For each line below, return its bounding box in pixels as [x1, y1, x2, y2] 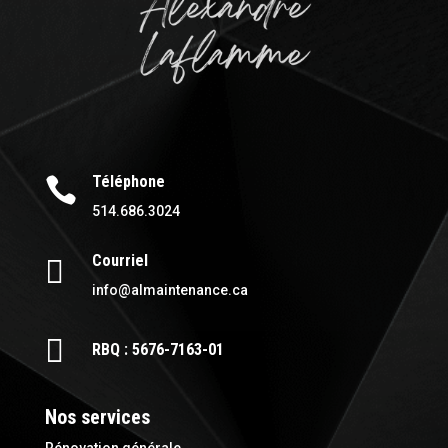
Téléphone [91, 172, 165, 192]
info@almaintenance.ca [91, 282, 248, 299]
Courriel [91, 251, 148, 271]
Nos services [44, 405, 155, 430]
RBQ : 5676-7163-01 [91, 340, 224, 360]
